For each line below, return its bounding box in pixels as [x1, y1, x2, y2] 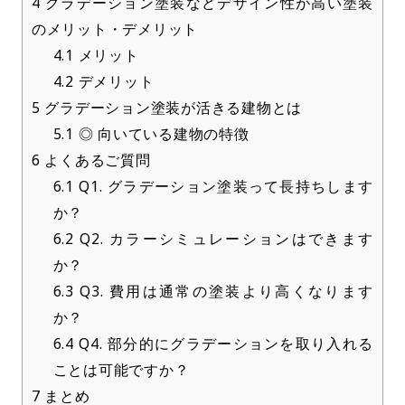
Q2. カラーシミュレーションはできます [73, 229, 373, 249]
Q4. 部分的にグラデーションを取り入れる [73, 334, 373, 353]
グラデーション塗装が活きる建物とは [40, 98, 303, 118]
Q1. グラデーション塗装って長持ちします [73, 176, 373, 196]
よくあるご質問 [40, 150, 151, 170]
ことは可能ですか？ [52, 360, 190, 380]
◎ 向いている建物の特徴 [73, 124, 250, 144]
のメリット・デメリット [31, 19, 199, 39]
